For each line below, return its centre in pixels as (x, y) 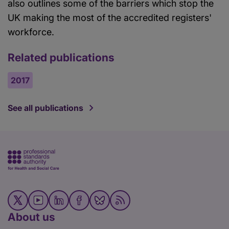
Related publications (61, 57)
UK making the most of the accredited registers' (110, 17)
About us (31, 217)
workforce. (31, 32)
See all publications (45, 108)
